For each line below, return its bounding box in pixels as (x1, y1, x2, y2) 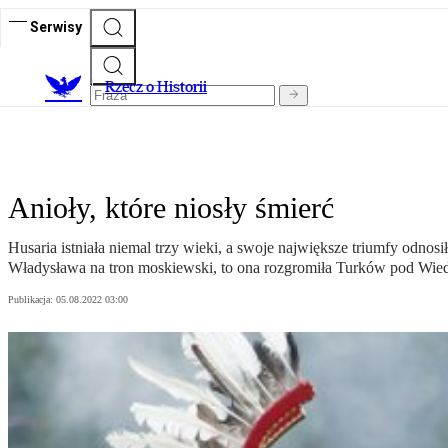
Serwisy (30, 18, 82, 35)
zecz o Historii (115, 77, 207, 97)
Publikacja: (8, 294, 56, 306)
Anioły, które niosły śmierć (8, 191, 334, 225)
